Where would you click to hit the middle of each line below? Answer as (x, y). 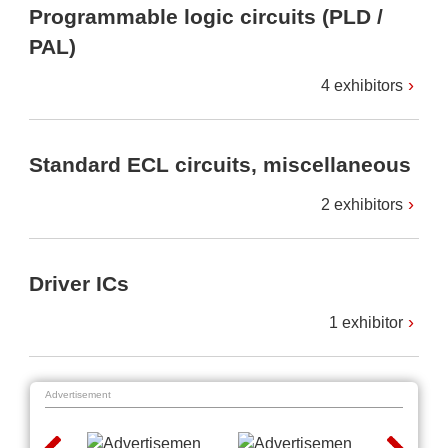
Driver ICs (79, 284)
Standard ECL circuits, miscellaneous (220, 165)
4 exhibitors (362, 86)
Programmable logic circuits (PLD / (206, 17)
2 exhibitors (362, 204)
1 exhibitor (366, 323)
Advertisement (78, 395)
